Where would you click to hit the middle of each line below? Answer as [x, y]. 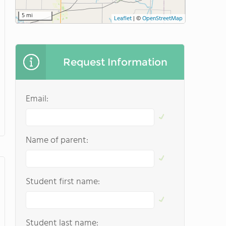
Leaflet [123, 19]
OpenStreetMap [162, 19]
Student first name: [63, 182]
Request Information [115, 62]
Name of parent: [57, 140]
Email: [37, 99]
